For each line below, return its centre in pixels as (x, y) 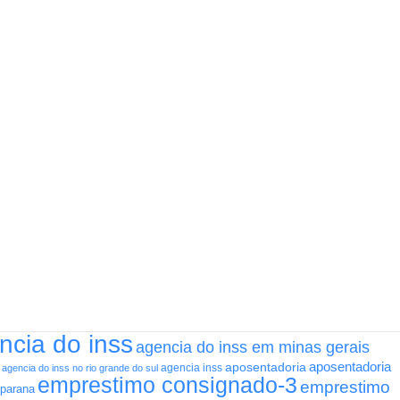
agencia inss (192, 368)
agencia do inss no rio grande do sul (80, 368)
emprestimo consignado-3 (167, 386)
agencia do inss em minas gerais (253, 347)
